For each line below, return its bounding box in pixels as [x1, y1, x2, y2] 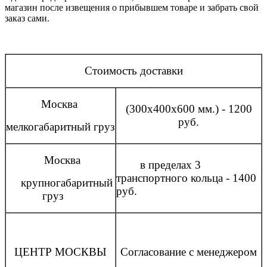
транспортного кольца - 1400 [116, 171, 256, 184]
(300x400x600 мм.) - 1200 [125, 102, 252, 115]
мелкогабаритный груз [6, 120, 115, 133]
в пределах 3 [116, 158, 201, 171]
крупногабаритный [8, 176, 113, 189]
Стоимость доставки [84, 64, 183, 77]
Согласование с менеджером [120, 245, 257, 258]
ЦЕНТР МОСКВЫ [14, 245, 107, 258]
